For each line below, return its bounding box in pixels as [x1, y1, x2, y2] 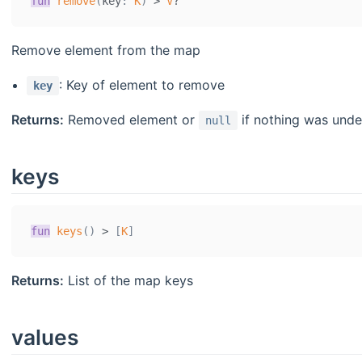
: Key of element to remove [59, 76, 225, 93]
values [11, 323, 78, 350]
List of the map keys [64, 271, 193, 288]
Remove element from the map [11, 41, 200, 58]
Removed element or [64, 111, 199, 128]
